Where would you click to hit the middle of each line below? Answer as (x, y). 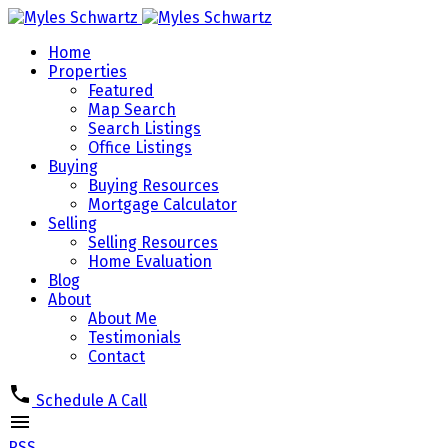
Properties (87, 71)
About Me (122, 318)
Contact (116, 356)
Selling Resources (153, 242)
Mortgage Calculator (162, 204)
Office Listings (140, 147)
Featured (121, 90)
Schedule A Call (91, 400)
